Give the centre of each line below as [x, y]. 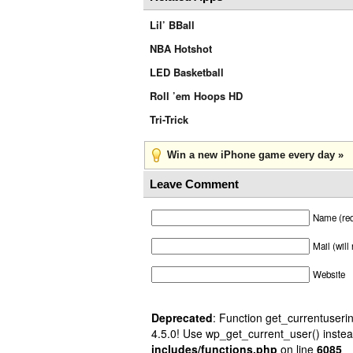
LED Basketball [187, 72]
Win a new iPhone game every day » [255, 155]
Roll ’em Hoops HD [196, 96]
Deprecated [182, 318]
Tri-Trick [169, 119]
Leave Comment [194, 184]
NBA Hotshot [181, 48]
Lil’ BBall [172, 25]
